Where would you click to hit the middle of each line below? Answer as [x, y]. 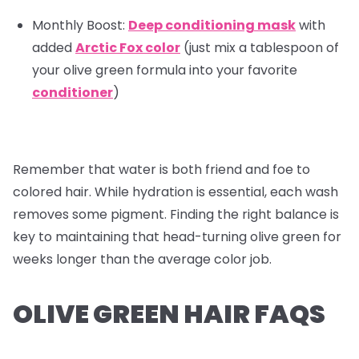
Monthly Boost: [79, 26]
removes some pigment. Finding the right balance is [176, 215]
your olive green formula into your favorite [165, 71]
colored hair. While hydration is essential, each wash [175, 192]
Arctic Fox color [128, 48]
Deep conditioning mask [212, 26]
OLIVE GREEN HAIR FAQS [169, 314]
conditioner [73, 93]
